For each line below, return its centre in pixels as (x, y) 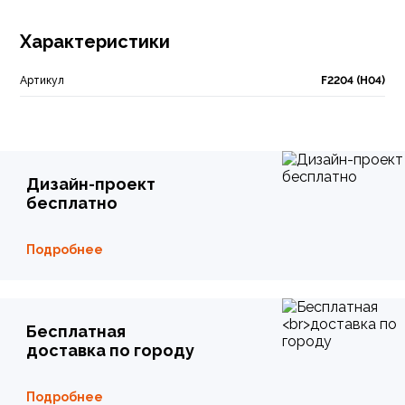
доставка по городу (110, 350)
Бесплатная (76, 331)
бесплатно (72, 203)
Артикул (42, 80)
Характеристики (95, 42)
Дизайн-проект (91, 184)
